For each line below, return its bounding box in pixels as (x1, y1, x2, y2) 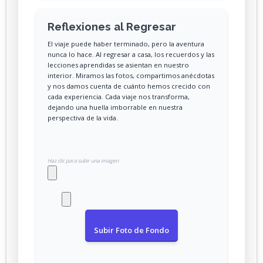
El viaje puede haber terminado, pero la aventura (48, 39, 204, 48)
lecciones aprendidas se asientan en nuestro (48, 60, 189, 69)
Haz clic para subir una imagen (48, 157, 119, 164)
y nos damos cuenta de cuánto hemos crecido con (48, 81, 210, 90)
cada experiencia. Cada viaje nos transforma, (48, 92, 190, 101)
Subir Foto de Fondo (94, 225, 169, 235)
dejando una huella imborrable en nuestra (48, 102, 183, 112)
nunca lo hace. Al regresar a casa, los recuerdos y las (48, 49, 214, 59)
